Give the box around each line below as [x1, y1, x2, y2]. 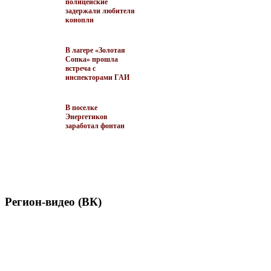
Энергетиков [65, 112, 107, 121]
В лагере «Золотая [65, 45, 125, 54]
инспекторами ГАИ [65, 73, 129, 82]
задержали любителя [65, 6, 135, 15]
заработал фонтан [65, 121, 125, 130]
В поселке [65, 103, 97, 112]
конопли [65, 15, 94, 24]
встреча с [65, 64, 96, 73]
